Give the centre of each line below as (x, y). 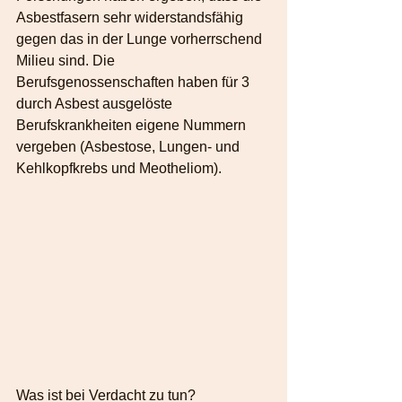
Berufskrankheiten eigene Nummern (133, 125)
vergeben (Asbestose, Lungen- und (130, 147)
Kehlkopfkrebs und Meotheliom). (119, 168)
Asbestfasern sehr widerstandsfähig (131, 17)
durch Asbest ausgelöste (96, 104)
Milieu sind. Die (67, 61)
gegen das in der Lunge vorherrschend (141, 39)
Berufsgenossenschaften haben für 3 (135, 82)
